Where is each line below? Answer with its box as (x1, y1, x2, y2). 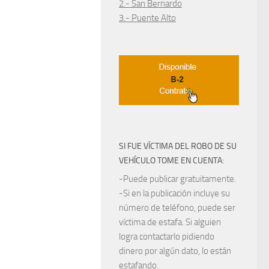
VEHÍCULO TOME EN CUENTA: (119, 156, 224, 166)
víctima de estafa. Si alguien (119, 217, 221, 228)
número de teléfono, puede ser (119, 202, 235, 214)
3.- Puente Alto (119, 13, 176, 23)
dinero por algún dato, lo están (119, 246, 231, 257)
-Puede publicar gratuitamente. (119, 174, 236, 185)
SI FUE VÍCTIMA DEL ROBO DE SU (119, 141, 237, 152)
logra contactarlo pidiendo (119, 231, 214, 243)
